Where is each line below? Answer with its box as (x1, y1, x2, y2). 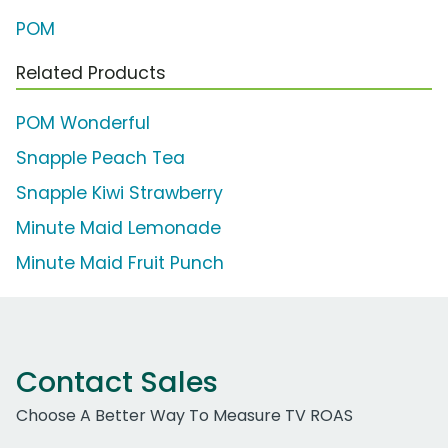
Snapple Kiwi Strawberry (16, 181, 223, 206)
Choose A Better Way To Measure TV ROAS (16, 404, 353, 428)
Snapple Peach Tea (16, 146, 185, 171)
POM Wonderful (16, 111, 150, 136)
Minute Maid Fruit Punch (16, 251, 224, 276)
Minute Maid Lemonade (16, 216, 221, 241)
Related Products (16, 61, 166, 86)
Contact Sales (16, 362, 218, 403)
